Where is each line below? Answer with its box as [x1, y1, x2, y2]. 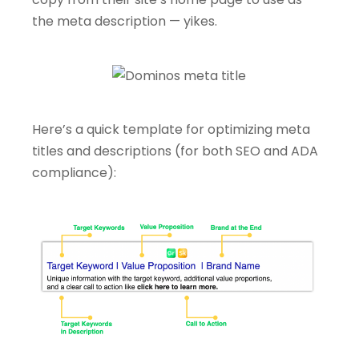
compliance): [32, 163, 116, 183]
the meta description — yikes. [32, 12, 217, 31]
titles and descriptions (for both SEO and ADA [32, 142, 318, 161]
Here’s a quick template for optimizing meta [32, 120, 310, 139]
